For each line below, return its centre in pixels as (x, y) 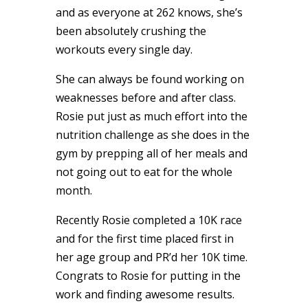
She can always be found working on (150, 79)
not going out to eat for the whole (144, 172)
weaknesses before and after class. (145, 97)
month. (74, 190)
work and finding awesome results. (145, 294)
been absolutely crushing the (131, 31)
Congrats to (88, 275)
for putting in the (194, 275)
